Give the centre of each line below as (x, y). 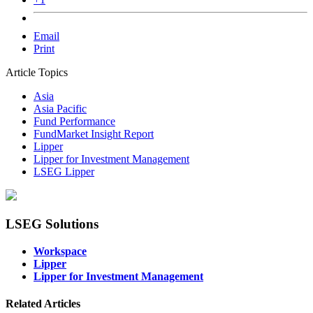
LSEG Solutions (52, 224)
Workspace (60, 251)
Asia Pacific (60, 109)
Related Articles (43, 303)
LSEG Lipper (64, 172)
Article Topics (37, 73)
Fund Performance (74, 122)
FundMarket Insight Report (94, 134)
